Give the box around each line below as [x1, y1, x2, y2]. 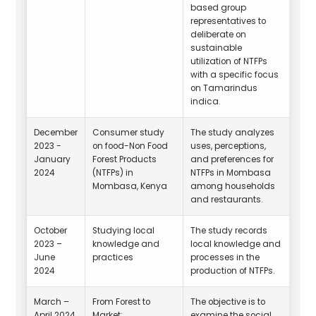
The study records [190, 224, 268, 236]
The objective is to [190, 296, 266, 308]
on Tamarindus [190, 82, 258, 94]
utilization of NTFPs [190, 55, 268, 67]
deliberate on [190, 28, 247, 40]
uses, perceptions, [190, 140, 267, 152]
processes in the [190, 251, 260, 263]
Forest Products [92, 153, 157, 165]
